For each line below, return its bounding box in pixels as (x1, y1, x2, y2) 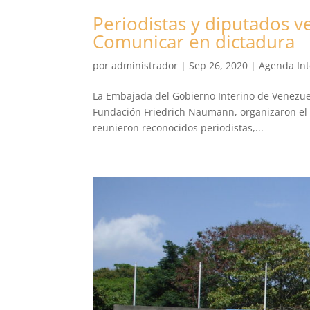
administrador (111, 59, 179, 73)
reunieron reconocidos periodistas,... (93, 121, 264, 135)
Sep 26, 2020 (189, 59, 248, 73)
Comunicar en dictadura (93, 29, 295, 55)
